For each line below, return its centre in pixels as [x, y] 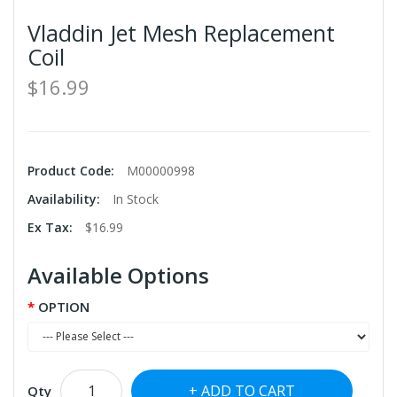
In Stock [136, 198]
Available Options [118, 275]
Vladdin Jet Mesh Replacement [181, 32]
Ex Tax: [52, 227]
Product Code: [73, 170]
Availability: [66, 198]
